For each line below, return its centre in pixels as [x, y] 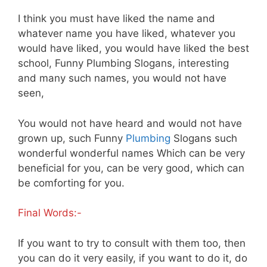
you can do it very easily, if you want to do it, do [133, 258]
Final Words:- [50, 213]
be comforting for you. [71, 183]
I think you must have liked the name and [117, 19]
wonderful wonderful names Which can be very [131, 153]
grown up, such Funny [72, 138]
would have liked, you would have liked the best [133, 49]
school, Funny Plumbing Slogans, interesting [123, 63]
